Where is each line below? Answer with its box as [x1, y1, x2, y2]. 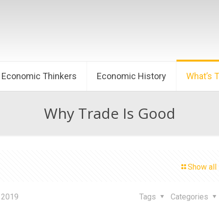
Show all [188, 162, 217, 172]
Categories [171, 192, 210, 201]
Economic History [97, 71, 166, 81]
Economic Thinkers [1, 71, 77, 81]
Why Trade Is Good [44, 103, 175, 123]
